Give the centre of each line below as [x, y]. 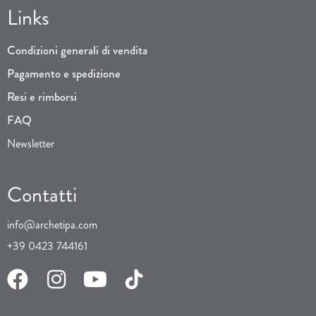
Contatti [42, 195]
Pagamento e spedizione [64, 74]
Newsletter [31, 144]
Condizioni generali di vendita [77, 50]
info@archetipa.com [52, 225]
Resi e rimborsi [42, 97]
